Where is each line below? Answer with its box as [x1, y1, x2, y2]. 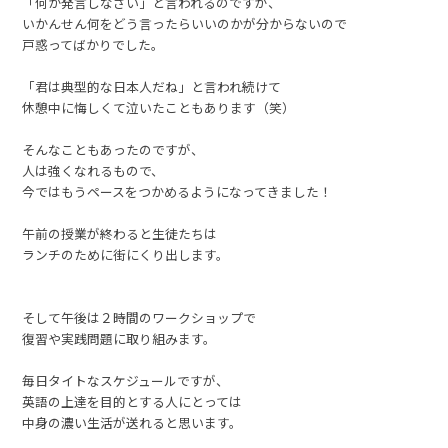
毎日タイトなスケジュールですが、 [22, 371, 230, 391]
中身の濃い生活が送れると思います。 [22, 413, 243, 433]
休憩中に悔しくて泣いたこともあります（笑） [22, 98, 296, 118]
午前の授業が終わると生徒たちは [22, 224, 218, 244]
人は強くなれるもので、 [22, 161, 165, 181]
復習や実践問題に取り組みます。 [22, 329, 217, 349]
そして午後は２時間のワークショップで [22, 308, 257, 328]
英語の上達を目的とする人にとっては [22, 392, 243, 412]
